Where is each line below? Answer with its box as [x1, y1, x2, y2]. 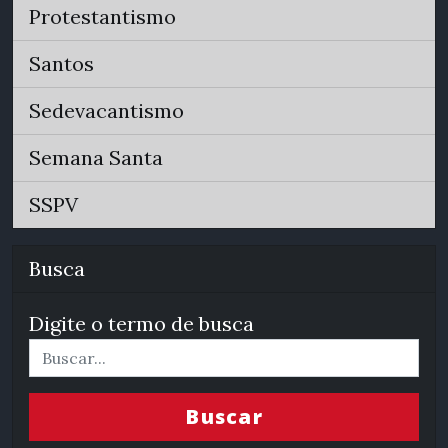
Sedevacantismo [29, 98, 184, 123]
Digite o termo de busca [29, 311, 254, 336]
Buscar [185, 403, 263, 430]
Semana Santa [29, 145, 163, 170]
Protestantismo [29, 4, 176, 29]
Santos [29, 51, 94, 76]
